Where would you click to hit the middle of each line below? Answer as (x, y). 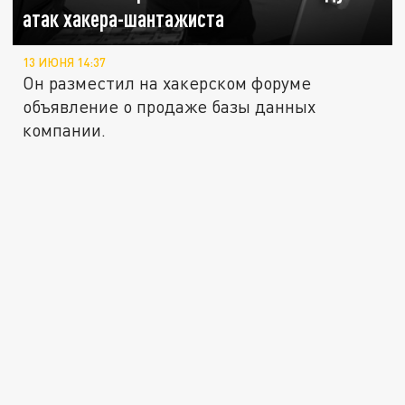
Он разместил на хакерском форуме (167, 83)
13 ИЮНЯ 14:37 (65, 63)
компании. (65, 130)
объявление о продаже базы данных (170, 107)
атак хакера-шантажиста (124, 19)
